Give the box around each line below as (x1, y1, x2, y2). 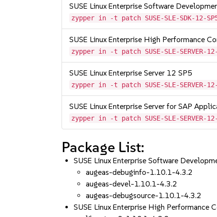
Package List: (62, 138, 145, 156)
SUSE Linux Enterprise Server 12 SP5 (69, 68, 193, 77)
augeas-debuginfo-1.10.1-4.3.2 (86, 168, 193, 177)
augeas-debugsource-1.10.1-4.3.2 (86, 191, 202, 200)
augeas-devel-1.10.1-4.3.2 (86, 179, 178, 188)
